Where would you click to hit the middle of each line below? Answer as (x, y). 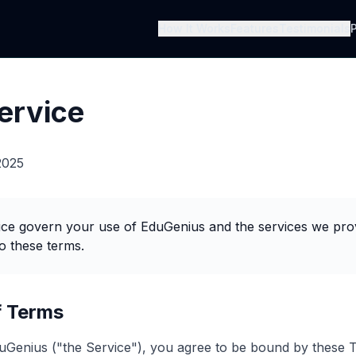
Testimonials (315, 28)
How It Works (194, 28)
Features (255, 28)
